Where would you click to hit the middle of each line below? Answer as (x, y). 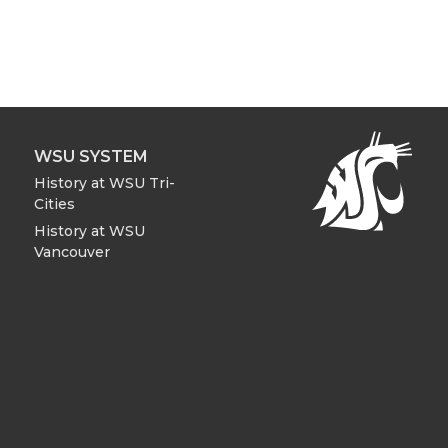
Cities (54, 203)
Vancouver (72, 252)
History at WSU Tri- (104, 182)
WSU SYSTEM (91, 156)
